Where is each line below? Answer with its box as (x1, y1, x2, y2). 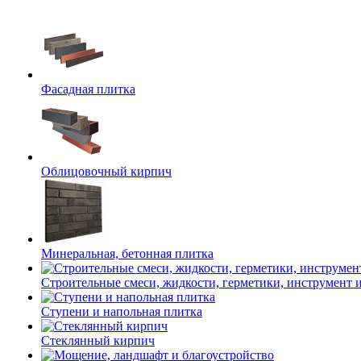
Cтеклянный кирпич (41, 334, 155, 347)
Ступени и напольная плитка (41, 305, 202, 318)
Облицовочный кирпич (41, 164, 172, 178)
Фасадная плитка (41, 82, 135, 96)
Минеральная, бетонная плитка (41, 247, 214, 260)
